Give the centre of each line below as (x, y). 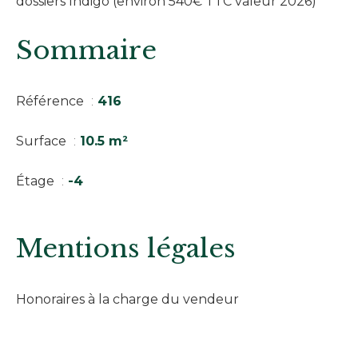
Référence (52, 101)
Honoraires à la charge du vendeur (127, 299)
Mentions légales (126, 248)
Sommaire (86, 50)
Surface (43, 141)
